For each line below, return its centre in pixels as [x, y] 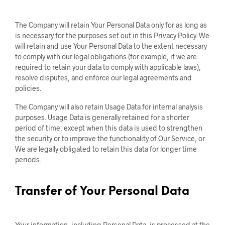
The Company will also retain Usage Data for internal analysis [109, 107]
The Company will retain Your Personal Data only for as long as [111, 25]
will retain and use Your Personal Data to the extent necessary [111, 46]
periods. [28, 159]
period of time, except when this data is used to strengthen [109, 128]
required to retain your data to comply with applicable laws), [108, 67]
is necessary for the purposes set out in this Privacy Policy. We [112, 35]
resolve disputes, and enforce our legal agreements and [103, 78]
